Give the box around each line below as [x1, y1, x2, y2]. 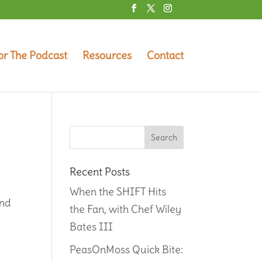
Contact [146, 48, 184, 62]
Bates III [70, 219, 113, 233]
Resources [82, 48, 132, 62]
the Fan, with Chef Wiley [70, 202, 182, 216]
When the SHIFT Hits [70, 184, 167, 198]
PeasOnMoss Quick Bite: [70, 242, 184, 256]
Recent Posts [70, 164, 130, 178]
